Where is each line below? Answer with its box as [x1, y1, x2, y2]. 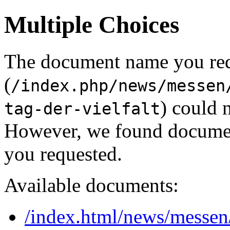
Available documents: [4, 174, 179, 196]
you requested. [4, 142, 122, 165]
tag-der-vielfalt [4, 99, 160, 118]
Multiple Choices [4, 11, 179, 39]
